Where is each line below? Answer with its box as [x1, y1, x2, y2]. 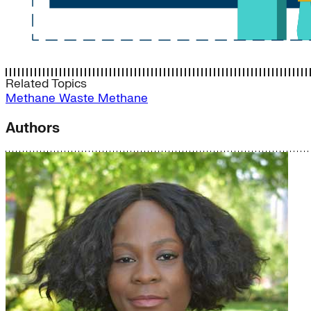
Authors [6, 119, 60, 137]
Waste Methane [59, 90, 148, 106]
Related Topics [6, 76, 87, 91]
